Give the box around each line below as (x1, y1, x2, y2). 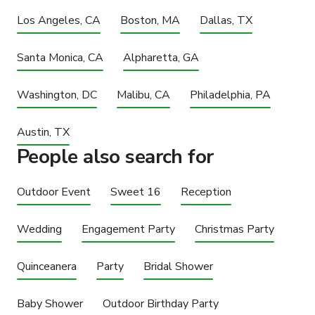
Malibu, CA (117, 86, 170, 103)
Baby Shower (17, 295, 83, 311)
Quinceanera (17, 258, 77, 274)
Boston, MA (120, 12, 180, 28)
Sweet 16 (110, 184, 161, 200)
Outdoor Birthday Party (103, 295, 219, 311)
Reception (181, 184, 231, 200)
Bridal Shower (143, 258, 213, 274)
